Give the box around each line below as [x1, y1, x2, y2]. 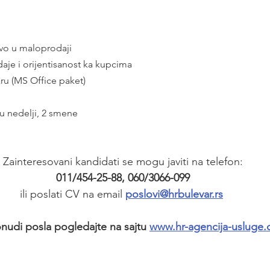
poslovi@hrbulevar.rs [125, 187, 223, 201]
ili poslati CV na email [20, 187, 125, 201]
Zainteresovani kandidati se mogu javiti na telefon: [3, 154, 243, 168]
